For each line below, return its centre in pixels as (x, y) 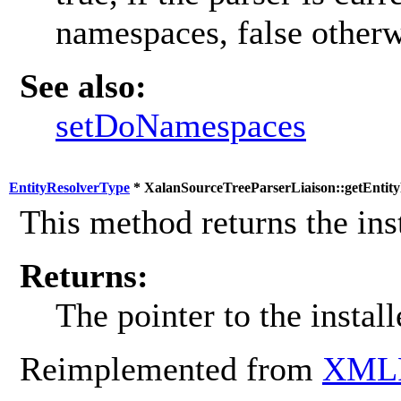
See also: (83, 86)
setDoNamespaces (181, 126)
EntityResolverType (69, 188)
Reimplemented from (171, 369)
